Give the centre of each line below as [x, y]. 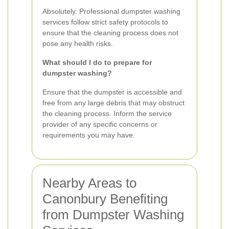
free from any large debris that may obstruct [113, 103]
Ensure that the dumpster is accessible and [112, 92]
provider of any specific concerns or [100, 124]
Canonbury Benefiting [105, 199]
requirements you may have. [89, 135]
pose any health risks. [78, 43]
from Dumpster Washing [113, 215]
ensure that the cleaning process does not [110, 33]
